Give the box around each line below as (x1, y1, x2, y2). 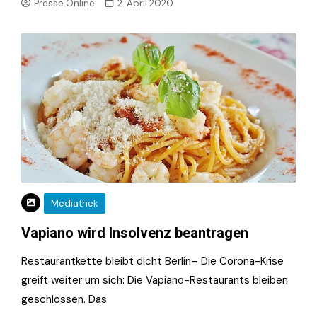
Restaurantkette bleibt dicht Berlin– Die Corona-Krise (21, 254, 284, 269)
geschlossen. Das (21, 292, 107, 307)
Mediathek (51, 197, 98, 210)
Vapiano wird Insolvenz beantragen (21, 224, 248, 242)
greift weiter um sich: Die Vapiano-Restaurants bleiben (21, 273, 288, 288)
